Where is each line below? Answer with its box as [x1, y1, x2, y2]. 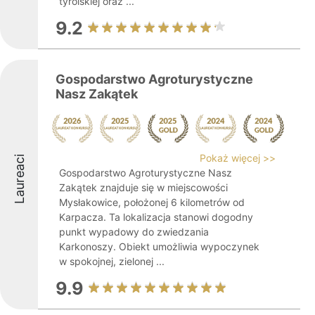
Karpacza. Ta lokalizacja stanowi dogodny [59, 211, 253, 223]
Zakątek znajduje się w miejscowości [59, 181, 228, 193]
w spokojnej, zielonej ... [59, 255, 165, 267]
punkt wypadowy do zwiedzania [59, 226, 209, 238]
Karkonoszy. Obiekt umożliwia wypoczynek [59, 240, 259, 252]
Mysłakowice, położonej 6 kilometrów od [59, 196, 245, 208]
